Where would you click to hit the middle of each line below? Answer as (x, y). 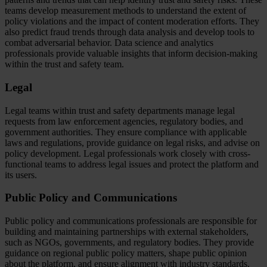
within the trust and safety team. (64, 64)
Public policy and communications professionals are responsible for (131, 221)
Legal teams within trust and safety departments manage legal (120, 110)
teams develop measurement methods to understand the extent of (125, 11)
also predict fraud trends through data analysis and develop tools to (130, 32)
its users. (21, 175)
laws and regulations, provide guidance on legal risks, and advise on (132, 142)
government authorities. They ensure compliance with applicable (126, 132)
